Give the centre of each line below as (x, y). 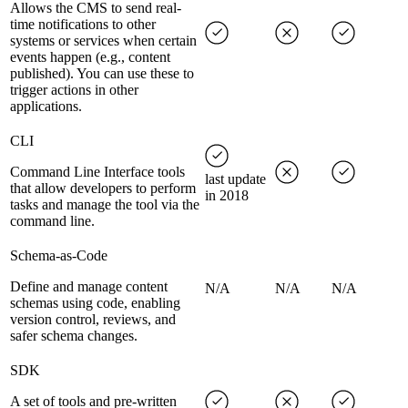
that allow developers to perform (103, 189)
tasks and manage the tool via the (105, 205)
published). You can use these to (102, 74)
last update (235, 179)
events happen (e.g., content (90, 57)
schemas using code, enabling (95, 303)
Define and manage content (89, 287)
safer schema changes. (74, 336)
